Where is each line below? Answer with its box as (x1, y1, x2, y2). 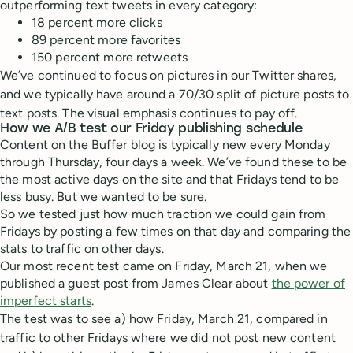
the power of (271, 276, 345, 292)
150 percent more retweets (32, 50, 188, 65)
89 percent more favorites (32, 32, 180, 48)
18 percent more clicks (32, 15, 162, 31)
